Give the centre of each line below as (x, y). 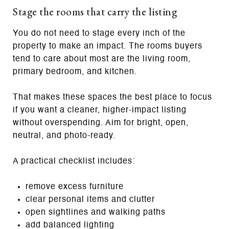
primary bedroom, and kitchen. (75, 72)
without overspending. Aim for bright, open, (101, 123)
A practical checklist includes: (74, 161)
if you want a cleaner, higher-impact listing (100, 110)
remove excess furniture (74, 187)
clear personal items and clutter (90, 200)
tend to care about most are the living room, (102, 59)
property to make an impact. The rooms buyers (108, 46)
